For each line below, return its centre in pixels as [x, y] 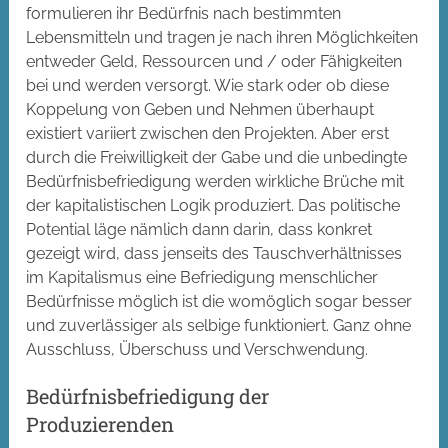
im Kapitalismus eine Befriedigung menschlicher [202, 278]
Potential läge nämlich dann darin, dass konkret [199, 230]
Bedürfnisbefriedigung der [148, 396]
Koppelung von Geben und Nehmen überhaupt [200, 110]
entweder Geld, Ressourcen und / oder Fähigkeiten [214, 62]
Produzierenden [100, 424]
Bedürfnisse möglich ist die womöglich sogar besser [219, 302]
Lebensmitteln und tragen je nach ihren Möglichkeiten [222, 38]
